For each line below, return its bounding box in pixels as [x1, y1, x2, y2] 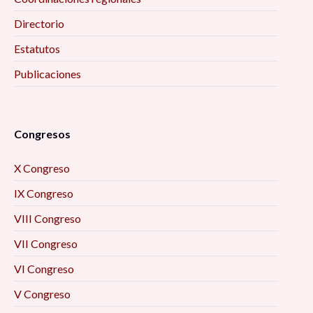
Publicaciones [14, 67, 81, 81]
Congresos [14, 127, 71, 141]
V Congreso [14, 287, 71, 301]
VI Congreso [14, 262, 74, 276]
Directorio [14, 17, 64, 31]
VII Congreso [14, 237, 78, 251]
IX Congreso [14, 187, 73, 201]
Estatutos [14, 42, 60, 56]
